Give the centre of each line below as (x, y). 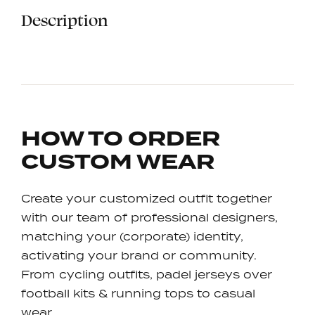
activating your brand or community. (139, 255)
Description (64, 20)
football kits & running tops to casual (138, 293)
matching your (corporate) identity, (132, 236)
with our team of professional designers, (149, 217)
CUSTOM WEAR (118, 162)
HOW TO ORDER (121, 139)
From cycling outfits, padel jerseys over (147, 274)
